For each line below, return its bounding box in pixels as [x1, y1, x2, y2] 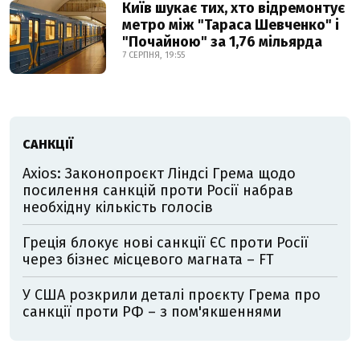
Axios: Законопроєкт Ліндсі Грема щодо [22, 165, 296, 182]
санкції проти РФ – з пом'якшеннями [22, 303, 281, 321]
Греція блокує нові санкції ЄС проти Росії [22, 234, 309, 252]
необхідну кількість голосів [22, 198, 213, 216]
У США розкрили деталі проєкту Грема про [22, 286, 321, 304]
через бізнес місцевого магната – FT [22, 251, 274, 268]
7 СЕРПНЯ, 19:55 [122, 50, 185, 60]
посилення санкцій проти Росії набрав [22, 182, 293, 199]
